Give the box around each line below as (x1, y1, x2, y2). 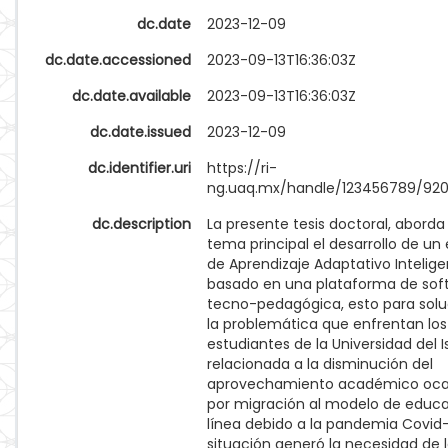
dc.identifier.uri (88, 158, 191, 178)
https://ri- (207, 158, 277, 178)
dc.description (92, 214, 191, 234)
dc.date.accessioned (45, 50, 191, 70)
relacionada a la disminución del (207, 354, 433, 374)
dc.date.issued (90, 122, 191, 142)
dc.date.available (72, 86, 191, 106)
